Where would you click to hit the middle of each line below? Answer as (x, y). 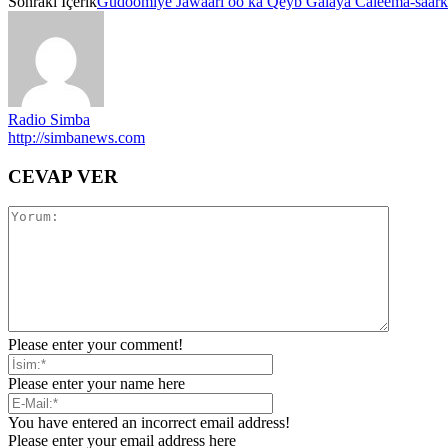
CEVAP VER (63, 176)
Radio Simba (49, 119)
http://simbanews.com (76, 137)
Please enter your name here (96, 384)
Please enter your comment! (95, 345)
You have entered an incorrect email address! (149, 423)
